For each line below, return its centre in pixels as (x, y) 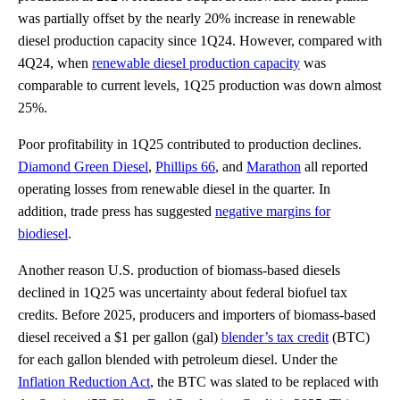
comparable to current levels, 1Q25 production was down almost (200, 85)
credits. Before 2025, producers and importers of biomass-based (197, 314)
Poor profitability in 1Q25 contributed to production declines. (190, 144)
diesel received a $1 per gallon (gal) (120, 337)
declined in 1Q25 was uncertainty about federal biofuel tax (183, 292)
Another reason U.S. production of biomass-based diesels (179, 270)
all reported (334, 166)
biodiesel (43, 233)
